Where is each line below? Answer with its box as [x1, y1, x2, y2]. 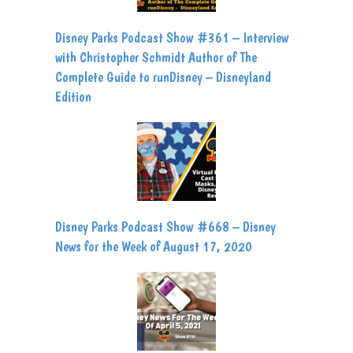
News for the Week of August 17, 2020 [55, 238, 252, 255]
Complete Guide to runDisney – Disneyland [55, 69, 271, 86]
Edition [55, 88, 91, 106]
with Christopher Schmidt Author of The [55, 49, 257, 66]
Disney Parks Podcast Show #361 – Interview [55, 29, 288, 46]
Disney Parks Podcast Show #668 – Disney [55, 218, 276, 236]
